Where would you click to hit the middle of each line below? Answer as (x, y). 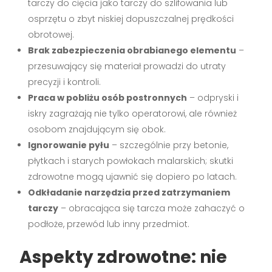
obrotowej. (51, 35)
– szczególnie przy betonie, (169, 145)
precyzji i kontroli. (65, 82)
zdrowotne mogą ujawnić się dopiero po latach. (133, 177)
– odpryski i (213, 98)
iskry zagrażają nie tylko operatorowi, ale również (133, 114)
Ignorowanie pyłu (69, 145)
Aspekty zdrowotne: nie (124, 257)
